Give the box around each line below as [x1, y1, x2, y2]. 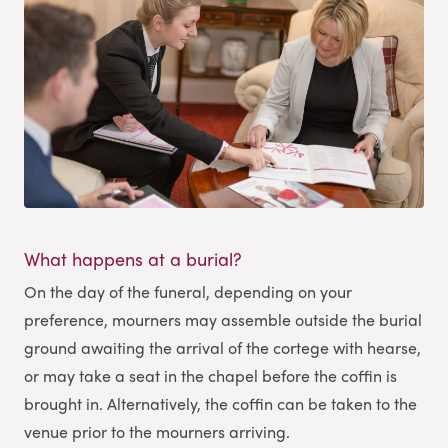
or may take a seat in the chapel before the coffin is [24, 364, 397, 388]
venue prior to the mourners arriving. [24, 420, 290, 444]
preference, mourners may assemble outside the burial [24, 308, 422, 332]
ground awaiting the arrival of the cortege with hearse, [24, 336, 421, 360]
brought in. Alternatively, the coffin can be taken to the [24, 392, 417, 416]
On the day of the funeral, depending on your [24, 280, 352, 304]
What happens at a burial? [24, 246, 242, 272]
